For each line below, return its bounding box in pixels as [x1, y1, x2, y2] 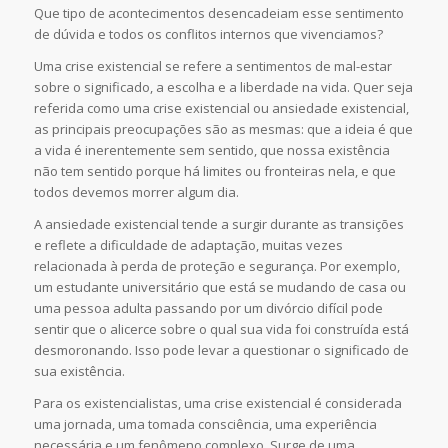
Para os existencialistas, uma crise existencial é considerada [33, 393, 402, 412]
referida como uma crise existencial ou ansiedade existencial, [33, 98, 409, 117]
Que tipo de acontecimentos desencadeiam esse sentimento [33, 3, 404, 22]
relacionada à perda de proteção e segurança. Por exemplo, [33, 256, 400, 275]
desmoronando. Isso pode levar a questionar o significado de [33, 340, 409, 359]
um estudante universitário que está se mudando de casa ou [33, 277, 406, 296]
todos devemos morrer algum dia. [33, 182, 239, 201]
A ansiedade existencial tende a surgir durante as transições [33, 214, 404, 233]
